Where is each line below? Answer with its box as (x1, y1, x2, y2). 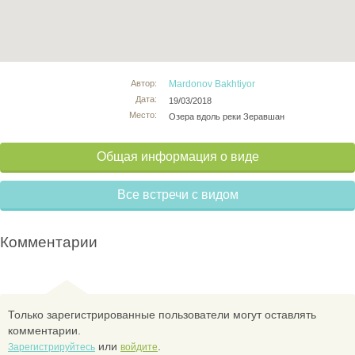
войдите (120, 341, 158, 353)
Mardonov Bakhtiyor (169, 78, 256, 90)
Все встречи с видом (116, 187, 239, 201)
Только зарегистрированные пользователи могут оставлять (8, 307, 316, 321)
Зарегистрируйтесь (8, 341, 95, 353)
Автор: (131, 78, 158, 88)
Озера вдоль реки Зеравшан (169, 111, 285, 121)
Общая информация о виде (96, 149, 259, 163)
